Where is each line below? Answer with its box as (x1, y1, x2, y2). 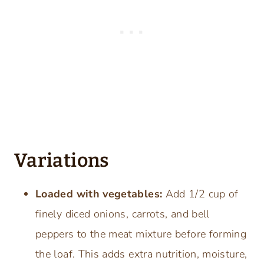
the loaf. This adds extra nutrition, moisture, (35, 246, 247, 261)
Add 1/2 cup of (162, 186, 239, 201)
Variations (14, 148, 109, 171)
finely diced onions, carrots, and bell (35, 206, 210, 221)
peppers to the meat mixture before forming (35, 226, 247, 241)
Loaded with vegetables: (35, 186, 163, 201)
